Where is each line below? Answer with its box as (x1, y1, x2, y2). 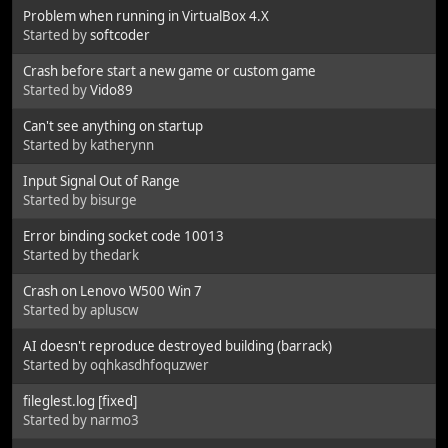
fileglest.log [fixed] (23, 391, 137, 410)
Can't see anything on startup (23, 116, 203, 135)
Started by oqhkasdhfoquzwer (23, 355, 209, 374)
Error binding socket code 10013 (23, 226, 224, 245)
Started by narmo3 (23, 410, 139, 429)
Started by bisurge (23, 190, 137, 209)
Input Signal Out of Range (23, 171, 180, 190)
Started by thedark (23, 245, 139, 264)
